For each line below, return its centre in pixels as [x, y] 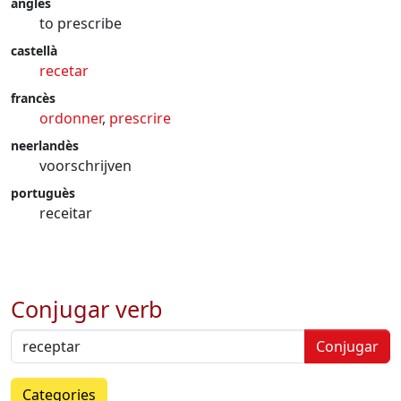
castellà [34, 51]
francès [33, 98]
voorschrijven [85, 166]
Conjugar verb [87, 309]
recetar [64, 71]
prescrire [140, 118]
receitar [66, 213]
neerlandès [45, 145]
